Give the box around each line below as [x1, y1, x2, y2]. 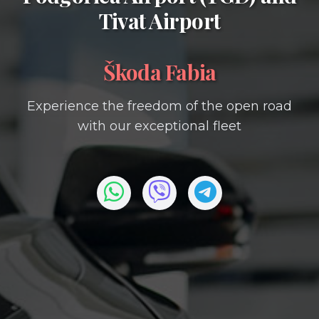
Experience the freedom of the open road [27, 98, 292, 114]
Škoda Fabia [103, 57, 216, 86]
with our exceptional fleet [78, 117, 241, 134]
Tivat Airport [98, 6, 221, 35]
